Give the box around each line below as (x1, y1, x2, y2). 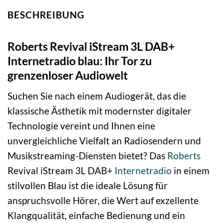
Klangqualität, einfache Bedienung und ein (7, 209, 185, 221)
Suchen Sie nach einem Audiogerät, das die (7, 90, 186, 102)
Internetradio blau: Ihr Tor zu (7, 54, 152, 68)
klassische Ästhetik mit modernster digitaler (7, 105, 192, 116)
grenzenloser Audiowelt (7, 68, 128, 83)
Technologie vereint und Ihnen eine (7, 119, 155, 131)
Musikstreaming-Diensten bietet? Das (7, 149, 167, 161)
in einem (172, 164, 210, 176)
